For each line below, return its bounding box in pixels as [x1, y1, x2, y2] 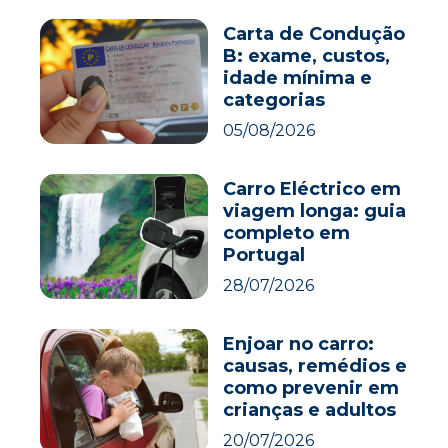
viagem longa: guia [222, 199, 406, 222]
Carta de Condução [222, 22, 405, 45]
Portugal [222, 243, 305, 266]
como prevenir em [222, 376, 399, 399]
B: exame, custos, [222, 44, 390, 67]
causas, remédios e [222, 354, 407, 377]
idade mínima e [222, 66, 372, 89]
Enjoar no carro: [222, 332, 374, 355]
